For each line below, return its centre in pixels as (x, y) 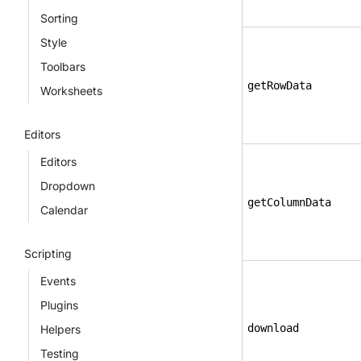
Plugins (59, 305)
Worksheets (71, 91)
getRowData (280, 85)
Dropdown (68, 186)
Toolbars (63, 66)
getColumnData (289, 202)
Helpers (60, 329)
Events (58, 281)
